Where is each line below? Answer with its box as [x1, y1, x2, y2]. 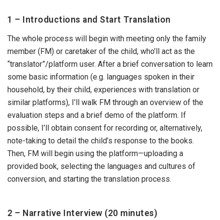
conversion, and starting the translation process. [7, 174, 171, 184]
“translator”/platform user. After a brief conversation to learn [7, 59, 213, 69]
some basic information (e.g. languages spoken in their [7, 72, 194, 82]
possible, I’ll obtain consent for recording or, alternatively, [7, 123, 202, 133]
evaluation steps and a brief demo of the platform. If [7, 110, 186, 120]
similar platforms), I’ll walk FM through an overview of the [7, 98, 203, 107]
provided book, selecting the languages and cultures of [7, 162, 195, 171]
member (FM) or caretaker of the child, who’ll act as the [7, 47, 195, 56]
